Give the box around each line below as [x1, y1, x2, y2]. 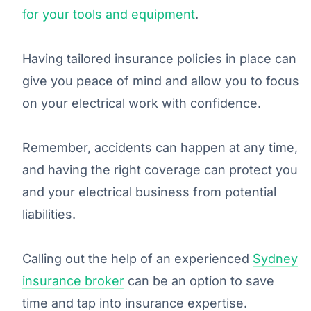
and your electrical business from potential [22, 184, 276, 199]
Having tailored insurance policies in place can [22, 51, 296, 66]
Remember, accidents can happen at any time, [22, 140, 298, 155]
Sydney [253, 251, 298, 266]
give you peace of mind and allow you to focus [22, 73, 299, 88]
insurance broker [22, 273, 124, 288]
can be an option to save [124, 273, 274, 288]
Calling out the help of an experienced [22, 251, 253, 266]
